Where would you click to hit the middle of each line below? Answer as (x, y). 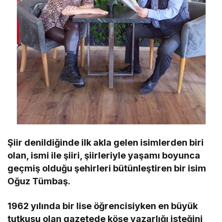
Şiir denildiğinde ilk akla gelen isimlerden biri (106, 143)
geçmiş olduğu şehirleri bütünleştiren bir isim (107, 168)
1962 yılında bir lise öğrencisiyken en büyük (103, 206)
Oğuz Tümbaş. (39, 181)
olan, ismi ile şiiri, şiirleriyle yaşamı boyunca (104, 156)
